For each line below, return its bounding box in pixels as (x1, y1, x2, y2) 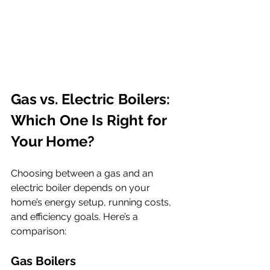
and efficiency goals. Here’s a (11, 210, 140, 222)
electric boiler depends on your (11, 181, 152, 193)
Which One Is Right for (11, 111, 170, 129)
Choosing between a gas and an (11, 167, 155, 179)
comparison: (11, 225, 66, 237)
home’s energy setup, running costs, (11, 196, 174, 208)
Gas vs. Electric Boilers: (11, 90, 174, 108)
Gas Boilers (11, 253, 76, 268)
